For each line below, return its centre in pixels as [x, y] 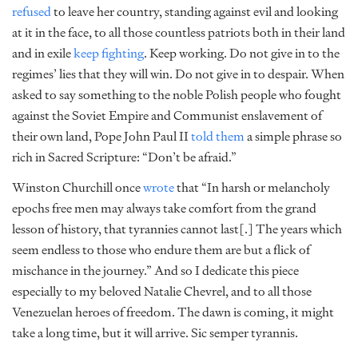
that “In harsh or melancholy [252, 187]
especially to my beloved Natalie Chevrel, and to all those [162, 291]
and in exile [43, 53]
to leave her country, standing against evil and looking [195, 12]
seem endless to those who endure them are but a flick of [161, 250]
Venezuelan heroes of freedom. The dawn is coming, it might [173, 312]
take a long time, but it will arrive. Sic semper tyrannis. [155, 333]
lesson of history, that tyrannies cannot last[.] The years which [177, 229]
